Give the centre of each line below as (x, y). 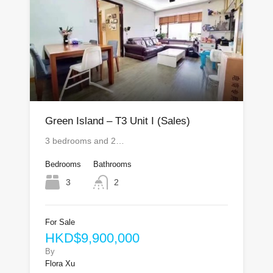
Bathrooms (112, 164)
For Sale (60, 222)
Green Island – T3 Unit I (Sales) (118, 121)
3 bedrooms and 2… (85, 141)
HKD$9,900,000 (92, 238)
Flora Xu (60, 264)
